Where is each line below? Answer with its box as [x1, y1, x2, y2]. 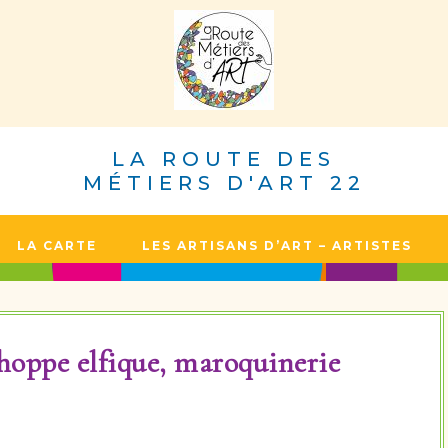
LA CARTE [17, 238, 97, 253]
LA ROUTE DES [112, 147, 336, 171]
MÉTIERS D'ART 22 [82, 171, 366, 195]
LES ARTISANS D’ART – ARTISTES [142, 238, 412, 253]
